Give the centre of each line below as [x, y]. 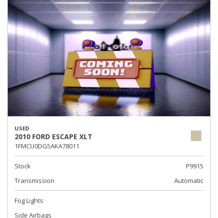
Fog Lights [29, 200]
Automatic [189, 181]
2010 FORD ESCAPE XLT [54, 136]
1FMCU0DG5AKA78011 [47, 146]
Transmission [35, 181]
